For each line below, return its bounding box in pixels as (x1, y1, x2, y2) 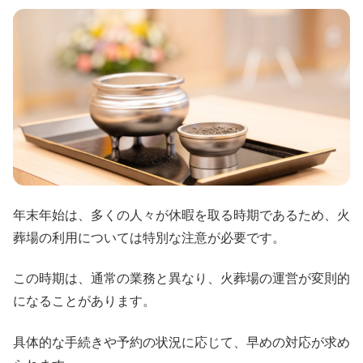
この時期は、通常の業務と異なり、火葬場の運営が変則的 (13, 271, 350, 286)
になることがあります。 (13, 294, 156, 309)
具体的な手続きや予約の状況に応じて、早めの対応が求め (13, 335, 350, 349)
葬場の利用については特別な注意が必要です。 (13, 230, 285, 245)
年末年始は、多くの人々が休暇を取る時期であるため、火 (13, 207, 350, 222)
